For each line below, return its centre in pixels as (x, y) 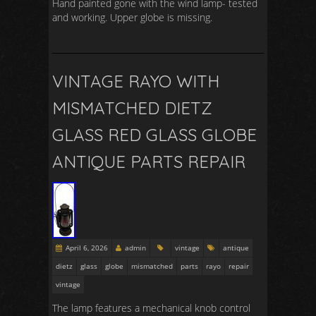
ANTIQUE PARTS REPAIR (149, 162)
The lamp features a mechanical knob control (151, 308)
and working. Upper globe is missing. (132, 17)
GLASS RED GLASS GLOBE (154, 135)
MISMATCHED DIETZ (132, 108)
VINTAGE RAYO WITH (136, 81)
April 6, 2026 (87, 248)
